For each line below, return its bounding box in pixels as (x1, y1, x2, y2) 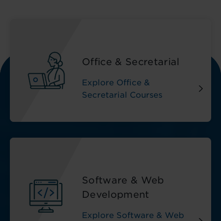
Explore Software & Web (82, 211, 184, 220)
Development (82, 189, 149, 200)
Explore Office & (82, 78, 150, 87)
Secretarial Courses (82, 90, 162, 100)
